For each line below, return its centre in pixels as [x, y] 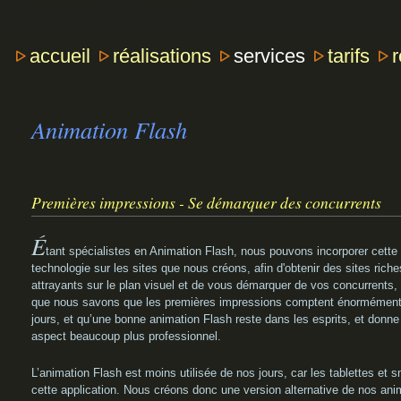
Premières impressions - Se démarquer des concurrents [206, 202]
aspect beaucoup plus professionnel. [126, 336]
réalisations [162, 56]
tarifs [349, 56]
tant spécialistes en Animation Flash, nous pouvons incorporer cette [222, 251]
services [270, 56]
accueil [60, 56]
